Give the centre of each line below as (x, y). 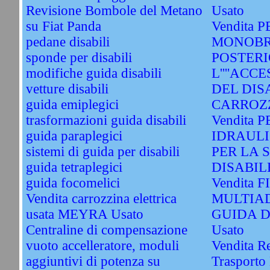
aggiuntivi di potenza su (93, 261)
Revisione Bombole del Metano (114, 11)
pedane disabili (67, 42)
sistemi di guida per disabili (102, 152)
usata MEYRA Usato (84, 214)
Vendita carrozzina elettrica (101, 199)
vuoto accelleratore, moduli (102, 246)
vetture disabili (67, 89)
